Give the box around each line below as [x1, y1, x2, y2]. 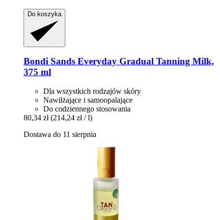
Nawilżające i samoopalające [43, 95, 133, 104]
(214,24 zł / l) [51, 113, 92, 122]
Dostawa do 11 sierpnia [24, 130, 96, 138]
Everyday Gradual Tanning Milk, [75, 56, 214, 67]
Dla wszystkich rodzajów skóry [43, 86, 141, 95]
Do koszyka [27, 10, 61, 18]
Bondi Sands [24, 56, 75, 67]
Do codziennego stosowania [43, 104, 131, 113]
